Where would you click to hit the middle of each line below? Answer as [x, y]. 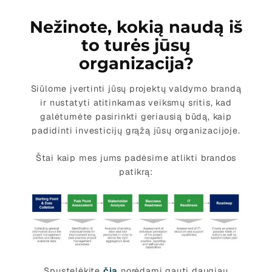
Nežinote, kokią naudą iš [136, 27]
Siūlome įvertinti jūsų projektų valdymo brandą [136, 89]
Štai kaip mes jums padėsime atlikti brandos [136, 158]
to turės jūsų [136, 46]
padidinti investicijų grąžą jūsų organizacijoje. [136, 131]
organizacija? [136, 64]
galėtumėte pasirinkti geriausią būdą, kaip [136, 117]
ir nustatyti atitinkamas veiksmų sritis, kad [136, 103]
